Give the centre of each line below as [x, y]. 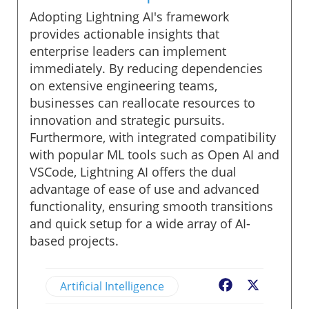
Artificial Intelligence [112, 286]
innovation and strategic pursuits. [127, 120]
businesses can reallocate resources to [142, 102]
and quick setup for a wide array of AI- [140, 223]
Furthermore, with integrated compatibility [153, 137]
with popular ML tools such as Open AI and [154, 154]
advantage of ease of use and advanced [144, 189]
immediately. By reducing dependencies [146, 68]
